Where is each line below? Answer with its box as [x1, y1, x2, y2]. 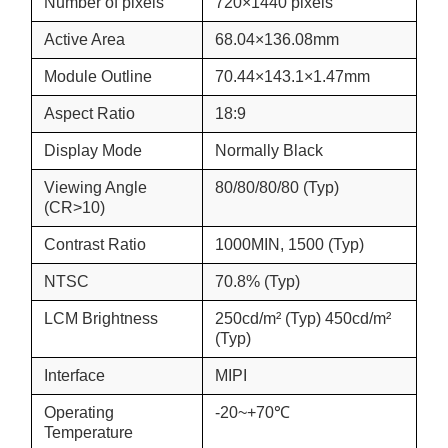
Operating [44, 404, 114, 421]
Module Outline [44, 68, 152, 85]
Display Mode [44, 142, 142, 159]
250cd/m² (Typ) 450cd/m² [215, 310, 391, 327]
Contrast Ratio [44, 236, 146, 253]
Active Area [44, 31, 125, 48]
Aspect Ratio [44, 105, 135, 122]
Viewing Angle [44, 179, 147, 196]
